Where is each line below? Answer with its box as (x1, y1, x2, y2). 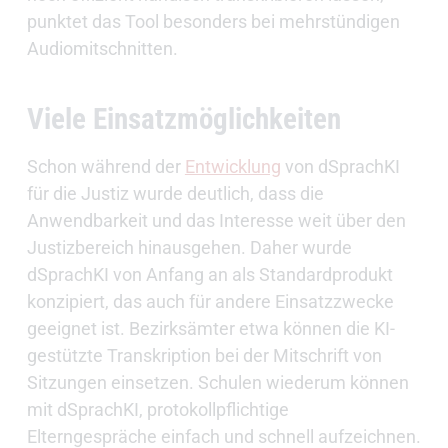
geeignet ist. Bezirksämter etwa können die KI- (26, 318, 395, 340)
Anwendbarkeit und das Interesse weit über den (26, 210, 406, 232)
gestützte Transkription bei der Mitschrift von (26, 345, 382, 367)
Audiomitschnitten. (26, 38, 182, 60)
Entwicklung (184, 156, 281, 178)
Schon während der (26, 156, 185, 178)
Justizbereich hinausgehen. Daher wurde (26, 237, 352, 259)
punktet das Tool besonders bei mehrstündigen (26, 11, 400, 33)
